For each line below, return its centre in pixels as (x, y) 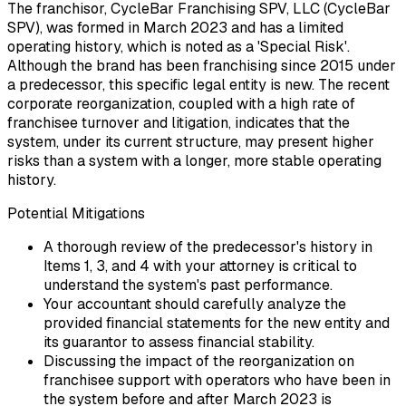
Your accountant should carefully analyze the (195, 304)
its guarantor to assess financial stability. (179, 343)
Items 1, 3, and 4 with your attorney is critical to (200, 266)
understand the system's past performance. (188, 285)
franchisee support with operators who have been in (217, 381)
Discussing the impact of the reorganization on (199, 362)
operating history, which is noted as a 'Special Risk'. (179, 47)
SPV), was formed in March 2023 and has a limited (175, 28)
